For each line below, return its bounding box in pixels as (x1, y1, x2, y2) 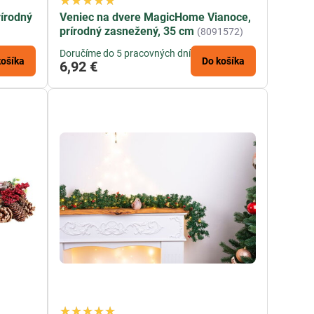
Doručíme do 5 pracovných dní (60, 47, 191, 59)
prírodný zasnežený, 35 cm (60, 24, 195, 38)
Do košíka (202, 55, 245, 67)
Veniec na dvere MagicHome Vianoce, (60, 10, 252, 24)
